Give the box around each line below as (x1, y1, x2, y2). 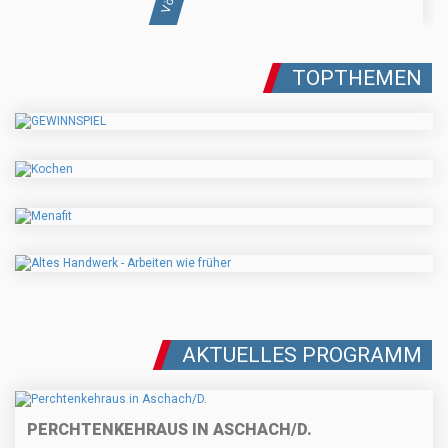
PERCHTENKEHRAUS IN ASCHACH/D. (27, 419, 312, 439)
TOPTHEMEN (292, 66, 422, 91)
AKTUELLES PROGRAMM (182, 343, 422, 368)
